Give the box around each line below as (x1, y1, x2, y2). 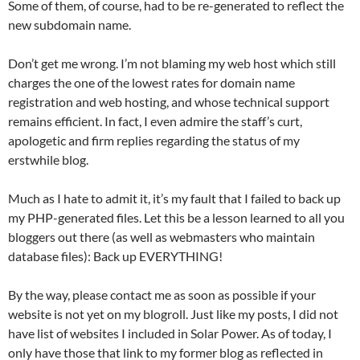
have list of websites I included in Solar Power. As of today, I (8, 325, 332, 342)
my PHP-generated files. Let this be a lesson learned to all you (8, 210, 345, 226)
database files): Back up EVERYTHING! (8, 248, 223, 264)
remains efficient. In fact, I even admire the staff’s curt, (8, 113, 302, 129)
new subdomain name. (8, 17, 131, 33)
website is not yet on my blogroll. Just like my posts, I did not (8, 306, 338, 322)
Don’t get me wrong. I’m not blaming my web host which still (8, 55, 336, 72)
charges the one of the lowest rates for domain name (8, 75, 295, 91)
